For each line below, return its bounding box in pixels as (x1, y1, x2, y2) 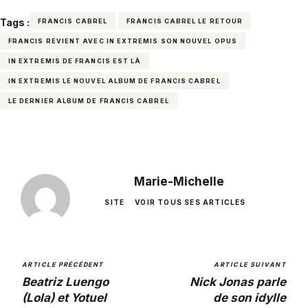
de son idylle (213, 290, 286, 305)
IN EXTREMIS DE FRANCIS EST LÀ (8, 56, 142, 65)
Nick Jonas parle (190, 274, 286, 289)
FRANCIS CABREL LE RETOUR (126, 16, 243, 25)
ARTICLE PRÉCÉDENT (22, 260, 104, 268)
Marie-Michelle (133, 174, 224, 188)
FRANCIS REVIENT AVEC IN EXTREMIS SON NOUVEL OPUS (8, 36, 237, 45)
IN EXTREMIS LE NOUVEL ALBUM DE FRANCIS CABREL (8, 76, 221, 85)
